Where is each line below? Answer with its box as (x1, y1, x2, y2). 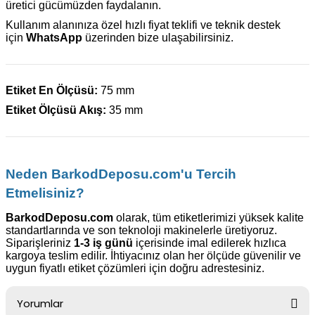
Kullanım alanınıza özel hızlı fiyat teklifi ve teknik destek (6, 19, 281, 31)
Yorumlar (17, 296, 63, 311)
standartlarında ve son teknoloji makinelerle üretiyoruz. (6, 224, 277, 236)
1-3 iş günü (74, 237, 133, 249)
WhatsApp (26, 32, 82, 44)
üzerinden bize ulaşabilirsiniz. (82, 32, 236, 44)
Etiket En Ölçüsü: (6, 84, 98, 96)
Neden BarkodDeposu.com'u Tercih (6, 167, 236, 181)
